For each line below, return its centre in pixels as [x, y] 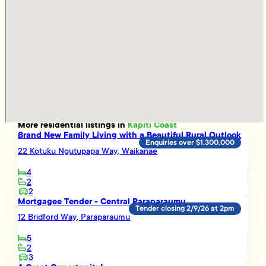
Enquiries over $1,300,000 [190, 143]
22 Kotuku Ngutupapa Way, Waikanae [88, 151]
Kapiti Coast [153, 125]
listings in [106, 125]
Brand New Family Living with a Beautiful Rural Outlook [130, 135]
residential [62, 125]
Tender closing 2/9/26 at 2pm [185, 209]
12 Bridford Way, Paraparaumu [74, 217]
